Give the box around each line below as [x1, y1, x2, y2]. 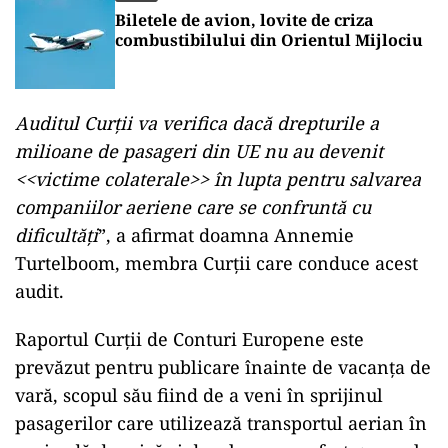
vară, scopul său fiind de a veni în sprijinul [15, 383, 383, 407]
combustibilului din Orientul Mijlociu [115, 29, 423, 51]
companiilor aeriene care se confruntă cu [15, 195, 371, 219]
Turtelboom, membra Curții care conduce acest [15, 251, 418, 275]
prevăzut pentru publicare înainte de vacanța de [15, 355, 431, 379]
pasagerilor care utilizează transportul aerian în [15, 411, 427, 435]
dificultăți [15, 223, 98, 247]
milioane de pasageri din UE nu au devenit [15, 139, 383, 163]
